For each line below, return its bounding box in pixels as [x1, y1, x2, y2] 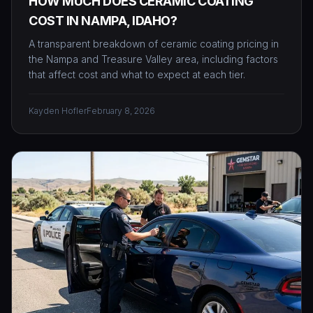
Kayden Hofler [29, 105, 87, 117]
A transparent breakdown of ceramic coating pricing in [29, 38, 279, 50]
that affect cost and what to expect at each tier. [29, 68, 245, 81]
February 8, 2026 [87, 105, 155, 117]
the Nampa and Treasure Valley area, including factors [29, 53, 278, 66]
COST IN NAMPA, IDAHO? [29, 13, 177, 29]
